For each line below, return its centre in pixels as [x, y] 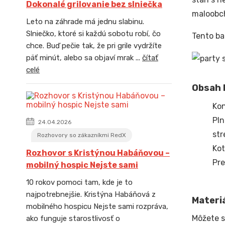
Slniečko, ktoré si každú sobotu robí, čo [93, 34]
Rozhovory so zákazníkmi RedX [82, 135]
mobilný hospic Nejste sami [82, 165]
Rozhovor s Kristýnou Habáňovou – [98, 153]
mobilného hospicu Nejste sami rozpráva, [97, 206]
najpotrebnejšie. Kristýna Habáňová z [91, 194]
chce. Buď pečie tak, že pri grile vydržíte [94, 46]
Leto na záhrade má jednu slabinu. [85, 22]
